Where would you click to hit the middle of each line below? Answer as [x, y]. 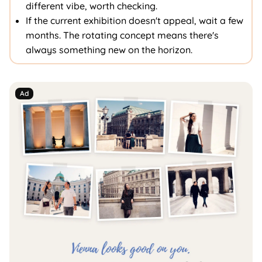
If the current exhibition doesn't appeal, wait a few [134, 20]
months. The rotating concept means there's [122, 35]
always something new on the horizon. [109, 50]
